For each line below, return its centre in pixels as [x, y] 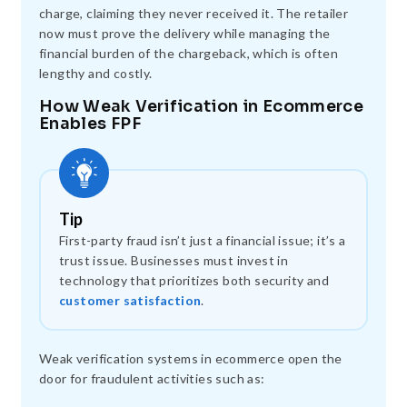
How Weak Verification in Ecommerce [201, 106]
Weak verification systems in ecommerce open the [191, 358]
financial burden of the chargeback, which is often [189, 53]
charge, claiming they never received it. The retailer [194, 13]
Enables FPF [90, 123]
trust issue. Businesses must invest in [174, 260]
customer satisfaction [130, 300]
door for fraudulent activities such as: [152, 378]
